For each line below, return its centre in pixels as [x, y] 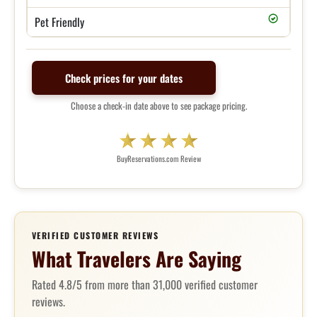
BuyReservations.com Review [158, 159]
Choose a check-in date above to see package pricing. [158, 105]
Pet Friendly [59, 22]
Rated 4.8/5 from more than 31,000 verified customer [145, 285]
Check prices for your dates [124, 77]
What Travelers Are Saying [137, 259]
